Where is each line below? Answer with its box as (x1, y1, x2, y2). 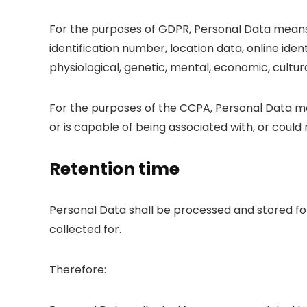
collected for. (49, 221, 121, 237)
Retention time (49, 156, 180, 181)
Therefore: (49, 261, 106, 278)
